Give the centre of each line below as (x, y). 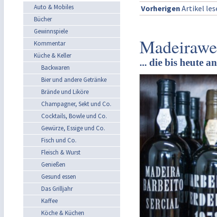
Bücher (43, 19)
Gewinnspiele (51, 31)
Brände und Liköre (65, 92)
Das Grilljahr (57, 189)
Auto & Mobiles (54, 7)
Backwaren (55, 68)
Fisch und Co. (59, 140)
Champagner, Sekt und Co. (76, 104)
